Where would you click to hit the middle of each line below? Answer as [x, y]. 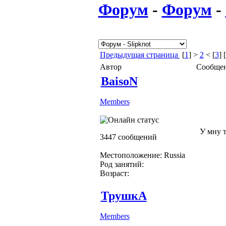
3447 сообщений [128, 137]
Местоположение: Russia [142, 155]
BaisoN [119, 81]
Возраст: [114, 173]
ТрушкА [124, 195]
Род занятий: [122, 164]
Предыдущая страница [140, 54]
